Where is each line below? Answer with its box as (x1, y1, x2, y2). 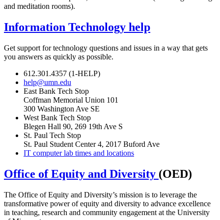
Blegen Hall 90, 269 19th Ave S (24, 122, 123, 131)
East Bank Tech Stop (24, 86, 89, 95)
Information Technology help (4, 20, 150, 33)
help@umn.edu (24, 78, 71, 86)
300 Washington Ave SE (24, 104, 100, 113)
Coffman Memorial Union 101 (24, 95, 118, 104)
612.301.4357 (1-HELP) (24, 69, 100, 78)
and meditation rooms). (4, 2, 75, 11)
